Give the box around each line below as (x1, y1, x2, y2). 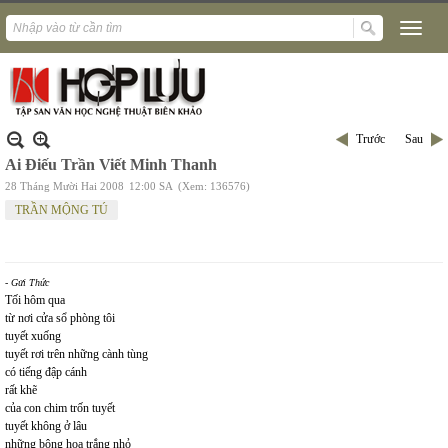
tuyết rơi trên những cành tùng (5, 347, 148, 361)
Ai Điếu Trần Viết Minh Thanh (5, 156, 217, 173)
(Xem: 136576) (178, 180, 250, 192)
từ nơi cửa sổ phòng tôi (5, 311, 115, 325)
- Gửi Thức (5, 277, 49, 288)
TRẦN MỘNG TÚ (15, 203, 108, 217)
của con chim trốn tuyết (5, 401, 115, 415)
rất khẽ (5, 383, 37, 397)
